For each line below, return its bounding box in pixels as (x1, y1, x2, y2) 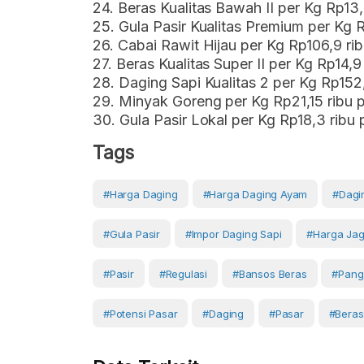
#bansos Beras (232, 267, 307, 280)
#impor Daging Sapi (184, 227, 282, 240)
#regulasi (158, 267, 208, 280)
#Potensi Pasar (103, 307, 178, 320)
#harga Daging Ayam (202, 188, 308, 201)
